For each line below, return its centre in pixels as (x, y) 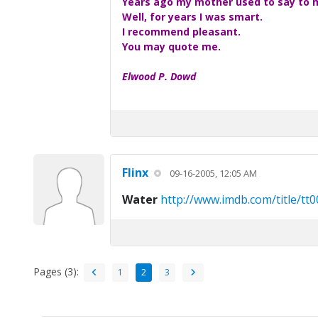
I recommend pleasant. (181, 32)
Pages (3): (56, 271)
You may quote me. (171, 47)
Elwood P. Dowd (159, 77)
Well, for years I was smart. (192, 17)
